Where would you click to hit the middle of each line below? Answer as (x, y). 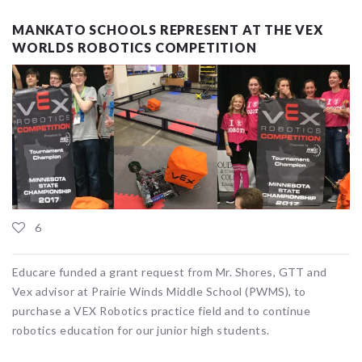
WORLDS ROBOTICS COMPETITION (135, 48)
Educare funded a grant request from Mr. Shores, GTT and (170, 272)
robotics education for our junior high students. (141, 330)
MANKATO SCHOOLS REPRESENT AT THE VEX (168, 30)
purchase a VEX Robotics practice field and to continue (162, 311)
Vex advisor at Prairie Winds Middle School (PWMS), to (159, 292)
